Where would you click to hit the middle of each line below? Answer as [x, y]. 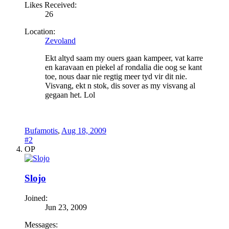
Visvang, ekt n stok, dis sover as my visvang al [120, 86]
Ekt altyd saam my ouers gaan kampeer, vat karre [124, 58]
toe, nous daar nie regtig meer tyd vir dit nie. [116, 77]
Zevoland [60, 41]
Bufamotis [41, 131]
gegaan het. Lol [70, 95]
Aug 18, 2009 [84, 131]
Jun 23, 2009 [66, 207]
